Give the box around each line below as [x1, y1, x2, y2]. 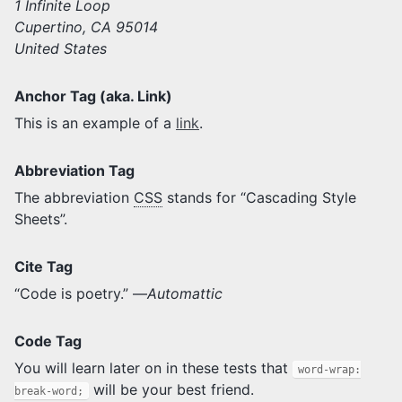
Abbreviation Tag [14, 161, 135, 179]
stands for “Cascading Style [162, 188, 356, 206]
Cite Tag [14, 257, 73, 275]
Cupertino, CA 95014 [14, 17, 158, 36]
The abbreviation [14, 188, 134, 206]
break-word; [14, 384, 83, 398]
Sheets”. [14, 209, 67, 228]
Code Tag [14, 331, 82, 350]
